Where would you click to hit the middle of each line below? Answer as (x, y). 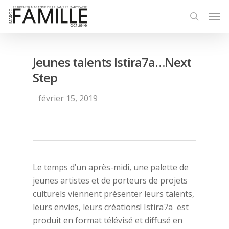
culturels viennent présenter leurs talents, (113, 194)
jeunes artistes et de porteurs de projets (110, 180)
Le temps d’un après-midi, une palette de (111, 167)
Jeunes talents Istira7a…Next (112, 62)
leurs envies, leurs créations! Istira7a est (111, 207)
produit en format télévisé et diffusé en (108, 220)
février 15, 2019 (68, 98)
